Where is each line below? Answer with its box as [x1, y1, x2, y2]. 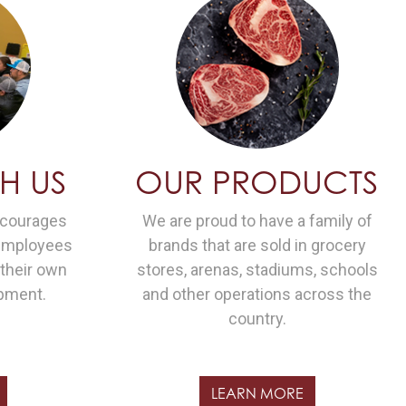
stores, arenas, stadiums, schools [136, 260, 378, 279]
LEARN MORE [210, 384, 304, 402]
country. [227, 309, 286, 328]
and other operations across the [142, 285, 372, 304]
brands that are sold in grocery [148, 236, 366, 255]
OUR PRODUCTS [135, 162, 380, 201]
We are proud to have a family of [141, 211, 372, 230]
